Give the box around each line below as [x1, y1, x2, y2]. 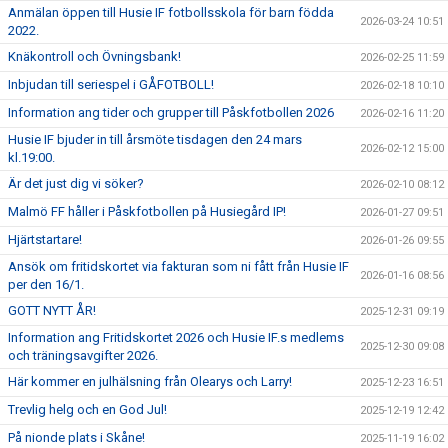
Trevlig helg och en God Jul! [8, 401, 167, 417]
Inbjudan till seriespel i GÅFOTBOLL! [8, 76, 214, 92]
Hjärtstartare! [8, 231, 82, 247]
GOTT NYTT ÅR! [8, 302, 96, 318]
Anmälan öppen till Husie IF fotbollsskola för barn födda [8, 4, 334, 20]
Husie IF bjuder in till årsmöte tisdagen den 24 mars [8, 131, 302, 147]
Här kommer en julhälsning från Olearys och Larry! [8, 373, 292, 389]
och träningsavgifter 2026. [8, 347, 158, 363]
